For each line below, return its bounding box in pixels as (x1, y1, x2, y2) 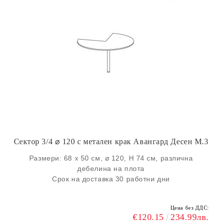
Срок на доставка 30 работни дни (52, 175, 170, 183)
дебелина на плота (77, 165, 145, 172)
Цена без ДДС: (170, 205, 209, 211)
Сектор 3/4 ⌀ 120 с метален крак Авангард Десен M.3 (13, 137, 209, 146)
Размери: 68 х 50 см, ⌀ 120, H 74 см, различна (29, 154, 193, 162)
